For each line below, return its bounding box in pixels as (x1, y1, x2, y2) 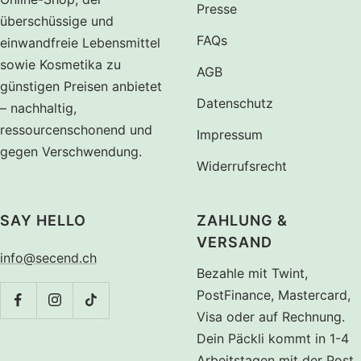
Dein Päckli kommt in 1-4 (197, 330, 349, 346)
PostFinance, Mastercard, (197, 286, 351, 303)
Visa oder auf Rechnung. (197, 308, 345, 325)
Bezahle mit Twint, (197, 264, 308, 281)
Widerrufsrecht (197, 157, 287, 174)
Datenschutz (197, 94, 273, 111)
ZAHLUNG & (197, 211, 288, 229)
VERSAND (197, 233, 272, 251)
